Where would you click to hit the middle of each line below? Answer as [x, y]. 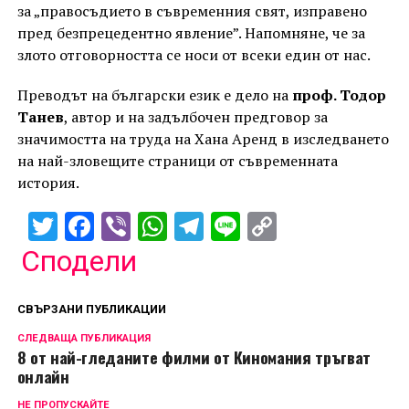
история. [48, 182]
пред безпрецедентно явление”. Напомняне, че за [191, 32]
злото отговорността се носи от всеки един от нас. [194, 54]
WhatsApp [232, 226]
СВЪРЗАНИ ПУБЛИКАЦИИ [91, 309]
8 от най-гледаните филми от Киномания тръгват [194, 357]
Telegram [262, 226]
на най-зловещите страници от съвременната [177, 160]
